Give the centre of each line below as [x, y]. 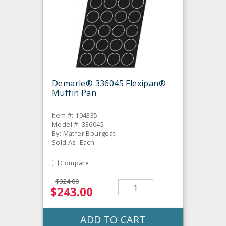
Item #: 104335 [75, 115]
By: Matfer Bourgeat [84, 133]
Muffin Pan [74, 93]
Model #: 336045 [78, 124]
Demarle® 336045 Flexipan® [109, 83]
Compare [75, 163]
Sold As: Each [73, 143]
